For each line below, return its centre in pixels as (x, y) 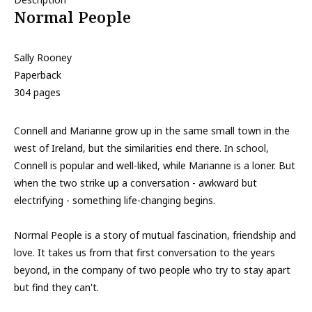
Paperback (38, 75)
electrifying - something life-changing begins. (115, 200)
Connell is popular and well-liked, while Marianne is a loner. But (155, 165)
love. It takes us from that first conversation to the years (145, 252)
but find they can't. (56, 287)
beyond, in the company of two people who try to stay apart (152, 270)
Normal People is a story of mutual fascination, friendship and (155, 235)
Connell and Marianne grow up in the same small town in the (152, 131)
